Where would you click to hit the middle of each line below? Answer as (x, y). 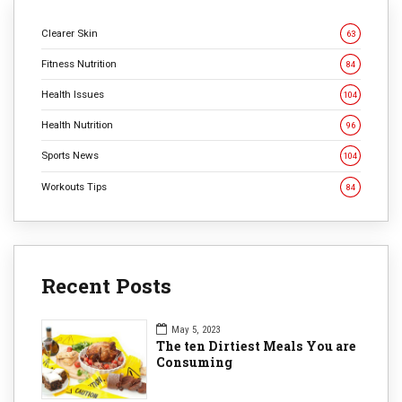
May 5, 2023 (196, 329)
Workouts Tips (74, 186)
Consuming (194, 362)
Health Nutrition (77, 125)
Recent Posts (106, 285)
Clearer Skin (70, 33)
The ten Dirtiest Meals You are (256, 345)
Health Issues (73, 95)
